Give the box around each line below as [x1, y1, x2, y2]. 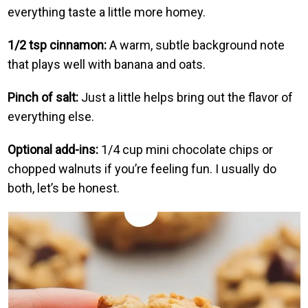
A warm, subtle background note [107, 37, 285, 52]
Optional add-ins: [8, 142, 99, 157]
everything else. [8, 109, 95, 124]
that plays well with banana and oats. [8, 56, 206, 71]
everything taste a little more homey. [8, 4, 206, 19]
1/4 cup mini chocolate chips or [98, 142, 274, 157]
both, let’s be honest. [8, 180, 120, 195]
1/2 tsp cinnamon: [8, 37, 107, 52]
